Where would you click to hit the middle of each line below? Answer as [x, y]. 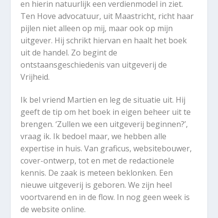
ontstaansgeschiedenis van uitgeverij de [94, 64]
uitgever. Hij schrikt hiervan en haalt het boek [104, 40]
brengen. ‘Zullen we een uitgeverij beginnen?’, [104, 124]
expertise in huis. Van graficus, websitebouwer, [106, 149]
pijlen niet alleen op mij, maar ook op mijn [97, 28]
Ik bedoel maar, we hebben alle [110, 136]
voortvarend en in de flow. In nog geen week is [105, 197]
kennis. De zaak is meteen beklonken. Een [97, 173]
